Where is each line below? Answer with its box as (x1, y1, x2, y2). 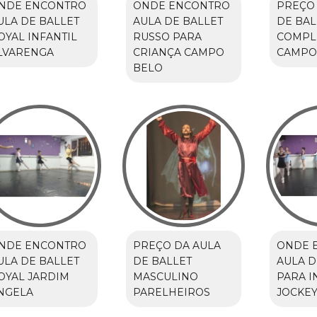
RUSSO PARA (132, 30, 202, 44)
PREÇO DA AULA (132, 239, 221, 253)
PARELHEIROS (132, 286, 210, 299)
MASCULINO (132, 270, 198, 284)
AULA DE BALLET (132, 15, 223, 28)
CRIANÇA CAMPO (132, 46, 224, 59)
